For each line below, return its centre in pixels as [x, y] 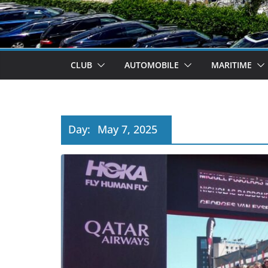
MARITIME [232, 65]
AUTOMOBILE [152, 65]
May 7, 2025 [127, 129]
